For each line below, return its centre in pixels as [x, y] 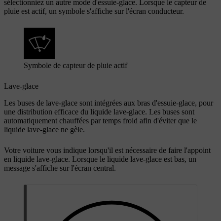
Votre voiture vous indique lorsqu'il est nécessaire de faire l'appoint [107, 150]
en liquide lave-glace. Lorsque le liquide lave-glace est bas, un [100, 159]
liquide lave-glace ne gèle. [44, 129]
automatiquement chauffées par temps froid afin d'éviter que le [100, 120]
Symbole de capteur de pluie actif [75, 65]
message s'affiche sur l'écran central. [60, 168]
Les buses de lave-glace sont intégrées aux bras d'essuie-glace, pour [109, 103]
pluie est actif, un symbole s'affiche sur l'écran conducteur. [94, 11]
